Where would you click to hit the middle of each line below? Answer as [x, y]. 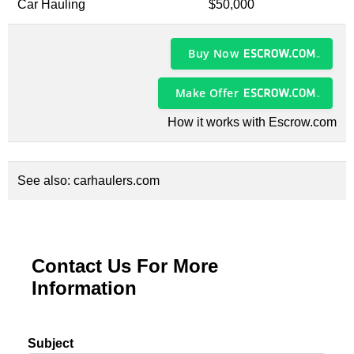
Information [84, 288]
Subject [51, 343]
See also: [45, 181]
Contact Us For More [125, 266]
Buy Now [213, 53]
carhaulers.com [117, 181]
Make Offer [207, 93]
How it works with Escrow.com [252, 122]
